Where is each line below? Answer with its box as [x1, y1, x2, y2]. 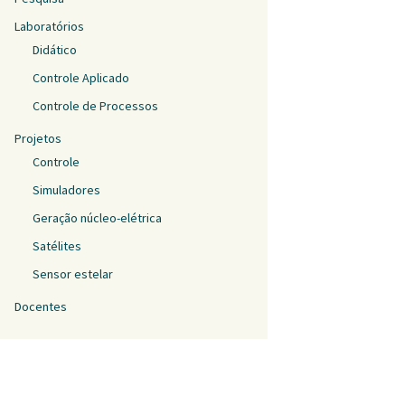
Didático [33, 42, 77, 58]
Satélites [33, 238, 81, 254]
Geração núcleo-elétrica [33, 210, 162, 226]
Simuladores [33, 182, 100, 198]
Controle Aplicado [33, 70, 129, 86]
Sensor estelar [33, 266, 113, 282]
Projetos [14, 130, 61, 146]
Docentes [14, 298, 67, 315]
